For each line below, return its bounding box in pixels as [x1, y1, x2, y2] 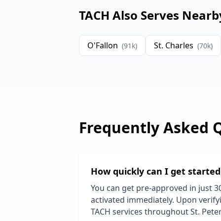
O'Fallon [87, 40, 118, 51]
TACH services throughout [91, 206, 190, 217]
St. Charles [154, 40, 193, 51]
